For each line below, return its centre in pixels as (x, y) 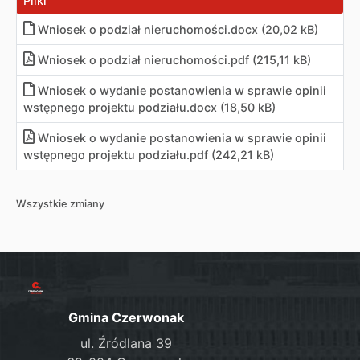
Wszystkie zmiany (60, 204)
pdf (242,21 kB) (232, 155)
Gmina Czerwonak (126, 317)
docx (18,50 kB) (233, 107)
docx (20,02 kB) (274, 29)
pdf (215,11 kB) (271, 60)
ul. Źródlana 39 (126, 343)
